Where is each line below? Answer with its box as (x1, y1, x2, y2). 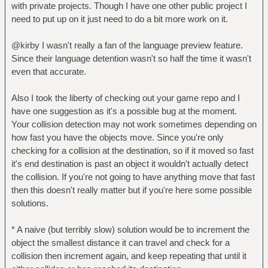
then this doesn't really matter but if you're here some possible (11, 185, 252, 195)
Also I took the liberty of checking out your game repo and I (11, 93, 240, 103)
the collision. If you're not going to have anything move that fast (11, 172, 255, 182)
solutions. (11, 198, 48, 208)
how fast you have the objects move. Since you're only (11, 132, 224, 142)
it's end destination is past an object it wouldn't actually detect (11, 159, 248, 169)
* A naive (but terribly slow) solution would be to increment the (11, 224, 249, 234)
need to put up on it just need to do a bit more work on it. (11, 14, 228, 24)
